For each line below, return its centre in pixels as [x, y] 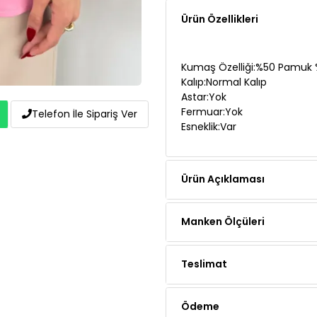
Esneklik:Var [208, 94]
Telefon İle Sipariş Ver [85, 114]
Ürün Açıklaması [223, 146]
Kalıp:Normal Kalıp [224, 49]
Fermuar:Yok [212, 79]
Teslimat [204, 231]
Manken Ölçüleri [223, 189]
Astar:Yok [203, 64]
